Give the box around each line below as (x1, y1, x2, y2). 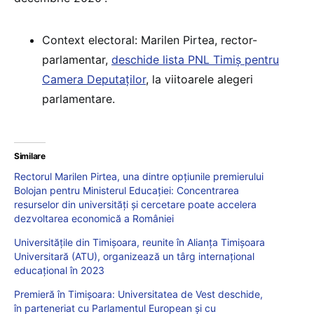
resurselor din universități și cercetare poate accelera (14, 198, 257, 211)
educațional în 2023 (14, 264, 104, 277)
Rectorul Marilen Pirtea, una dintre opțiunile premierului (14, 170, 264, 183)
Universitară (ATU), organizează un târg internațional (14, 250, 254, 263)
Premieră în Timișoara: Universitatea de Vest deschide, (14, 288, 263, 301)
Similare (14, 151, 46, 162)
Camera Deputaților (42, 72, 146, 87)
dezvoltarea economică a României (14, 212, 174, 225)
